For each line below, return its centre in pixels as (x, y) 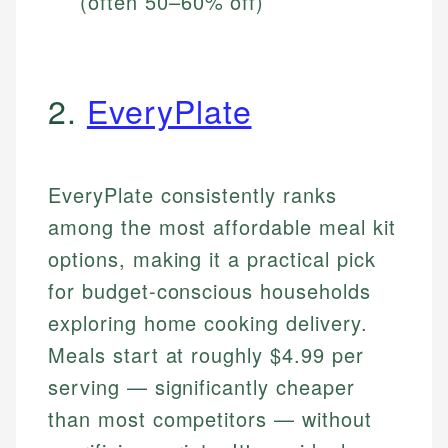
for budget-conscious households (209, 291)
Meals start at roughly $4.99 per (206, 355)
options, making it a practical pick (212, 259)
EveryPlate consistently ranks (192, 195)
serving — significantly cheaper (201, 387)
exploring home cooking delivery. (208, 323)
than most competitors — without (210, 419)
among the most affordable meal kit (222, 227)
